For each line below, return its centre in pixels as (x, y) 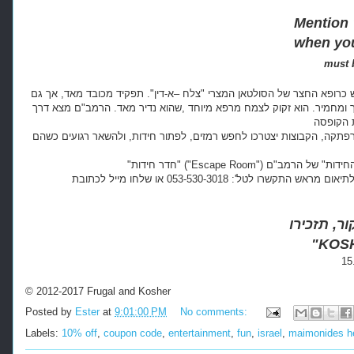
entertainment (200, 333)
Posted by (50, 311)
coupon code (133, 333)
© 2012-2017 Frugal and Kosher (98, 292)
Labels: (43, 333)
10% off (79, 333)
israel (270, 333)
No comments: (215, 311)
